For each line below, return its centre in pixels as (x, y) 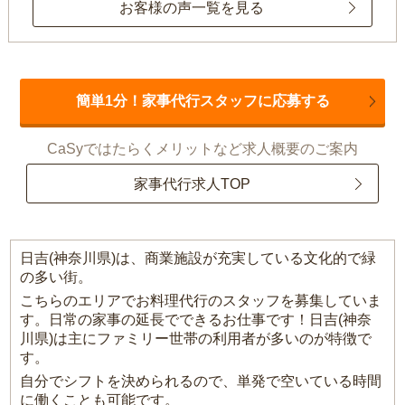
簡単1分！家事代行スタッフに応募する (202, 101)
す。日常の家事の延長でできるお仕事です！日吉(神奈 (196, 320)
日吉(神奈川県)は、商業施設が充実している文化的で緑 (198, 259)
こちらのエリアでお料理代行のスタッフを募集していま (201, 301)
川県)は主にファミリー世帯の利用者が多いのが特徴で (196, 339)
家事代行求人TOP (192, 184)
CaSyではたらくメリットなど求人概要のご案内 (202, 149)
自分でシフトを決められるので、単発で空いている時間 (201, 381)
